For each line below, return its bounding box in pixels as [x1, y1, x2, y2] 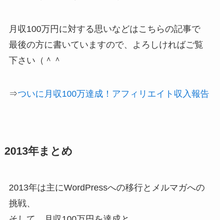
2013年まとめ [4, 145, 73, 158]
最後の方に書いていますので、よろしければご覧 [8, 40, 203, 50]
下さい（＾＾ [8, 55, 62, 66]
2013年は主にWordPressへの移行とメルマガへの [8, 183, 205, 193]
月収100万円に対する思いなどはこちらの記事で [8, 24, 200, 34]
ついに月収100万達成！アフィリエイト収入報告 [17, 89, 209, 99]
